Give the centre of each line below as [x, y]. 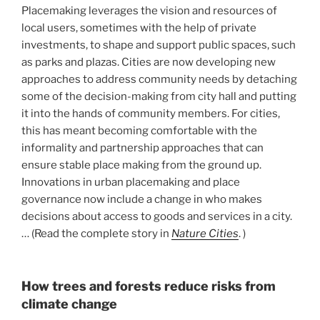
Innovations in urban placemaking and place [131, 182]
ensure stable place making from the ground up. [141, 165]
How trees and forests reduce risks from [149, 286]
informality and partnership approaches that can [142, 147]
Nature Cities [205, 233]
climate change [69, 304]
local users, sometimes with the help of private [139, 27]
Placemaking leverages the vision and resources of [149, 10]
